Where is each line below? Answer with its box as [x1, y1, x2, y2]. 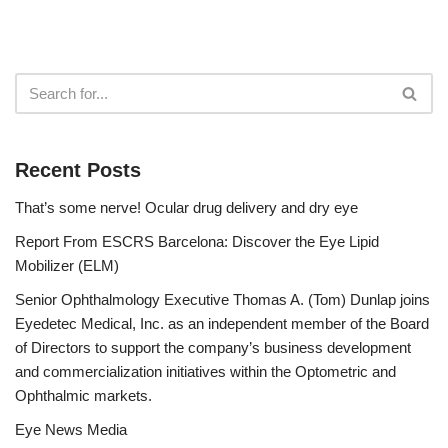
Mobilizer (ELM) [15, 256, 119, 274]
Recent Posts [15, 158, 141, 181]
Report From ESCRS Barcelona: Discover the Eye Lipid [15, 232, 379, 250]
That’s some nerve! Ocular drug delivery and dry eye [15, 198, 358, 216]
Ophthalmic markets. [15, 386, 152, 404]
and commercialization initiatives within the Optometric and [15, 362, 396, 380]
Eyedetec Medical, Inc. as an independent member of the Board [15, 314, 429, 332]
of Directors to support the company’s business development [15, 338, 411, 356]
